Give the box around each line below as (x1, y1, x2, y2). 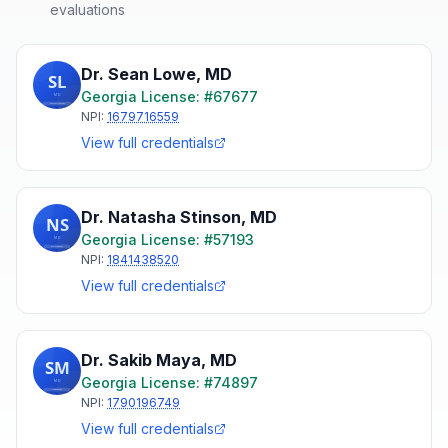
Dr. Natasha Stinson (81, 207, 241, 227)
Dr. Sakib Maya (81, 350, 201, 370)
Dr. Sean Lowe (81, 64, 196, 84)
